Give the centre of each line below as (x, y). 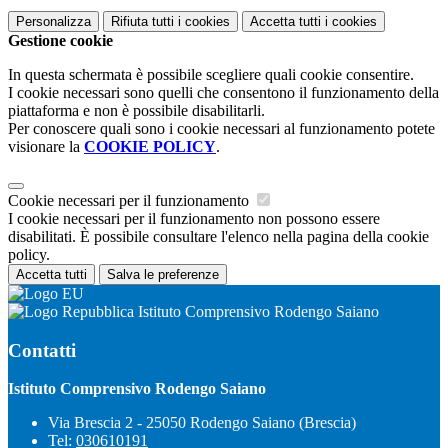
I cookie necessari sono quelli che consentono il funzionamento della (223, 92)
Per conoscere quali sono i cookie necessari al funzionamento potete (221, 128)
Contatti (42, 350)
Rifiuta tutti (142, 21)
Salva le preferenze (163, 274)
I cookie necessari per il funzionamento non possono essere (194, 218)
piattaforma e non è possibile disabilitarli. (136, 110)
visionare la (46, 146)
